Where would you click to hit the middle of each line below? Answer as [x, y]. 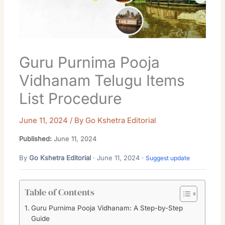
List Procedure [71, 98]
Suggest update [168, 158]
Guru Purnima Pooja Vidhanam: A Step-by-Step [107, 208]
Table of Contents [60, 192]
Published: [36, 138]
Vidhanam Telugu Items [102, 80]
